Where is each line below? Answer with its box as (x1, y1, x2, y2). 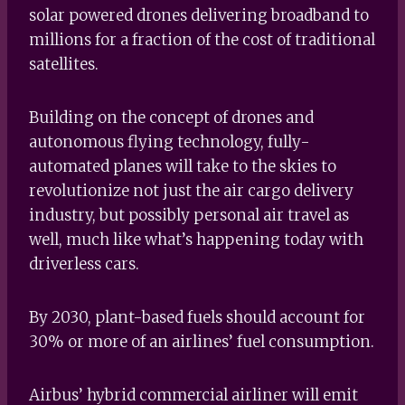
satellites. (29, 53, 99, 74)
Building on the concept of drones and (29, 107, 314, 127)
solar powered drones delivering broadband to (29, 5, 369, 25)
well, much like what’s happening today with (29, 229, 363, 250)
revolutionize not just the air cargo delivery (29, 180, 353, 201)
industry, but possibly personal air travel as (29, 204, 349, 225)
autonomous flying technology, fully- (29, 131, 310, 152)
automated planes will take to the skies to (29, 155, 336, 176)
